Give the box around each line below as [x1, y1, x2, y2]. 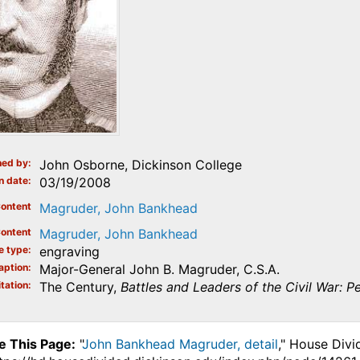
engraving [39, 243, 100, 260]
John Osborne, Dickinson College [39, 157, 242, 174]
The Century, [39, 279, 121, 296]
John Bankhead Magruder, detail [81, 336, 278, 353]
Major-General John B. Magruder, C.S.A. [39, 261, 280, 278]
